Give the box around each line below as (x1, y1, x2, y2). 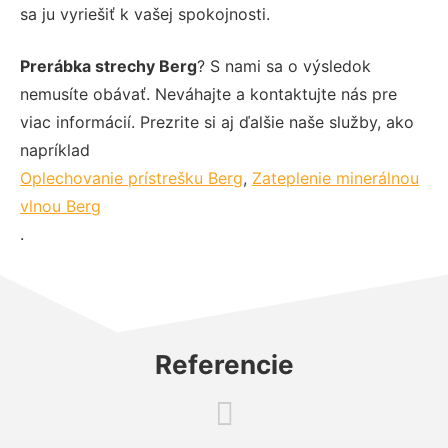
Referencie (154, 348, 294, 380)
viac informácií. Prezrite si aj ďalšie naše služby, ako (20, 111, 414, 132)
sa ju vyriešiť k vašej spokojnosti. (20, 3, 270, 24)
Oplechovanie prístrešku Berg (20, 167, 243, 188)
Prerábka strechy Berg (20, 55, 197, 76)
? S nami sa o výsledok (197, 55, 371, 76)
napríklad (20, 139, 90, 160)
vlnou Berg (20, 195, 101, 216)
